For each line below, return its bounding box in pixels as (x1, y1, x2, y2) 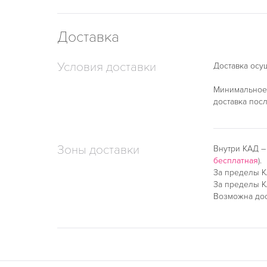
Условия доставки (57, 60, 156, 74)
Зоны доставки (57, 142, 139, 157)
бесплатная (213, 156, 258, 166)
